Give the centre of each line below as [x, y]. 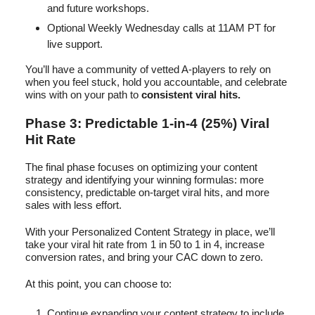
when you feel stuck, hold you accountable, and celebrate [156, 82]
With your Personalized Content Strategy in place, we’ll [150, 231]
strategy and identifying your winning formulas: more [144, 179]
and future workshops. [98, 8]
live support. [75, 44]
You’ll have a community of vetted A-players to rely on [148, 69]
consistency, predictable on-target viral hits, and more [147, 192]
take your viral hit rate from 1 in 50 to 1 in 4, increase [145, 244]
